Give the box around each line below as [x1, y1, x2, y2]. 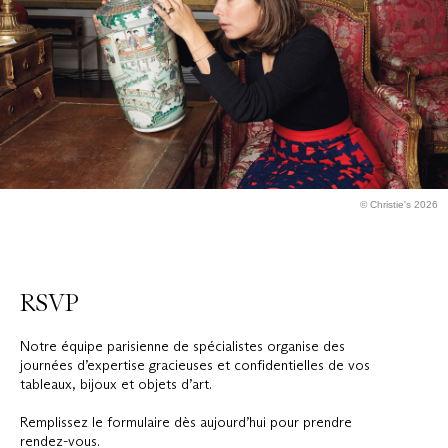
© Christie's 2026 [360, 198, 438, 210]
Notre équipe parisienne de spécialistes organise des [20, 337, 345, 356]
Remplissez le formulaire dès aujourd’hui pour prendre [20, 413, 352, 432]
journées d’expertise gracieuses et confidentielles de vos [20, 356, 370, 375]
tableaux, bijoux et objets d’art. [20, 375, 212, 394]
